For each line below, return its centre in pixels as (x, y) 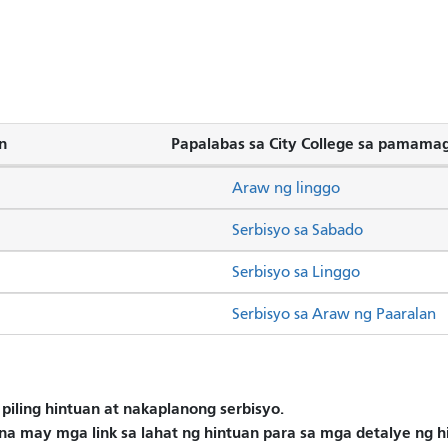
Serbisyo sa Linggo (296, 271)
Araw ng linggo (286, 187)
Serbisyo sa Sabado (297, 229)
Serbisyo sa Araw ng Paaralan (334, 313)
